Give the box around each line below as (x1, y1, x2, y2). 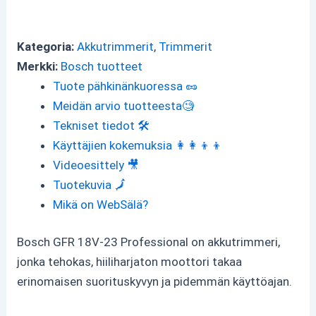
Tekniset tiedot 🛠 (53, 118, 150, 133)
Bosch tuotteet (61, 59, 143, 73)
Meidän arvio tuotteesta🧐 (53, 98, 195, 113)
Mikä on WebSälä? (53, 197, 149, 212)
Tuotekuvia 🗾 (53, 177, 127, 192)
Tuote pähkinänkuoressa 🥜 (53, 78, 198, 93)
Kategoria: (17, 39, 78, 54)
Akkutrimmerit (77, 39, 154, 54)
